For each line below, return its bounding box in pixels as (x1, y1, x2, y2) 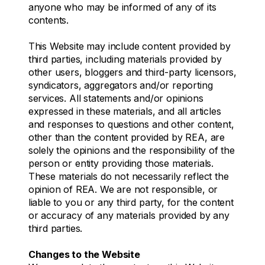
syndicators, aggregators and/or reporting (28, 79, 213, 91)
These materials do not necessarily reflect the (28, 170, 229, 182)
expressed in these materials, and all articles (28, 105, 221, 117)
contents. (28, 14, 69, 26)
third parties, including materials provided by (28, 53, 222, 65)
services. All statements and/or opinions (28, 92, 203, 104)
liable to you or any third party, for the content (28, 196, 234, 208)
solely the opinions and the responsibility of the (28, 144, 235, 156)
